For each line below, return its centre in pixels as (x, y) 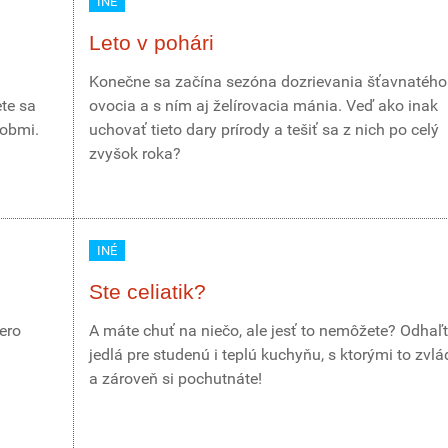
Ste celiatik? (147, 291)
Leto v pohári (151, 42)
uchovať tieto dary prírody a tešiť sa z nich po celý (264, 129)
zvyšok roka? (135, 153)
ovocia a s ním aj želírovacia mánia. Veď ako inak (263, 105)
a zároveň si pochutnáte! (175, 378)
